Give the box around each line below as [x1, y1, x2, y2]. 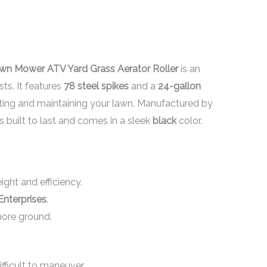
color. [176, 115, 202, 127]
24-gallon [157, 80, 201, 92]
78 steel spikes [63, 80, 129, 92]
